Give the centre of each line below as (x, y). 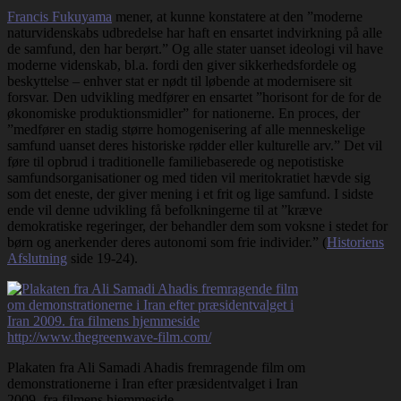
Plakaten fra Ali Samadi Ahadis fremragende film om (156, 367)
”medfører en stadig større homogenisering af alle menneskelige (186, 129)
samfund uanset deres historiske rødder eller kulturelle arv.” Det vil (195, 145)
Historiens (355, 242)
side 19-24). (102, 258)
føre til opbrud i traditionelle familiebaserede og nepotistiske (175, 161)
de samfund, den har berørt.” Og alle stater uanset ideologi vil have (195, 48)
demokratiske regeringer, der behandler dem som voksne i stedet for (197, 226)
